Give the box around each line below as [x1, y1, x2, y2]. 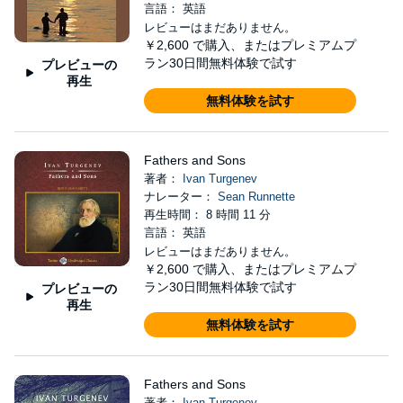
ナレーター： [143, 189, 218, 203]
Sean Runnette [217, 189, 295, 203]
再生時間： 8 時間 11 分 [143, 207, 271, 221]
